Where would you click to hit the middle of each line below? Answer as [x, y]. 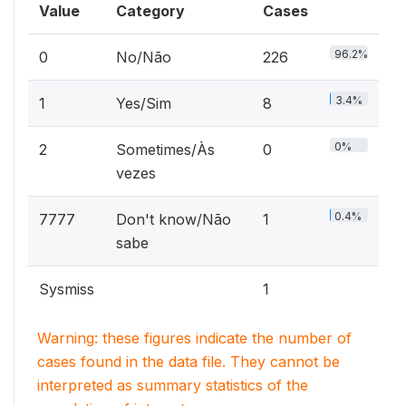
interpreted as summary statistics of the [173, 385]
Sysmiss [67, 289]
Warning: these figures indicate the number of [194, 338]
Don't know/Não [174, 219]
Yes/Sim [144, 103]
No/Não [144, 57]
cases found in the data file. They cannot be [188, 361]
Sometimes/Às [165, 149]
